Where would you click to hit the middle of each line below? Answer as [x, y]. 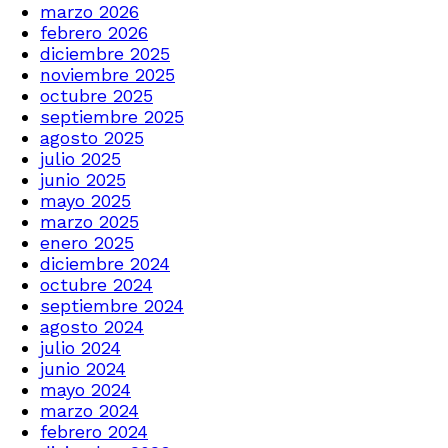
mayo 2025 [85, 200]
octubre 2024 [96, 284]
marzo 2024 [89, 410]
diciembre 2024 [105, 263]
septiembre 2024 [112, 305]
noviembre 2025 [107, 74]
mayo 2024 [85, 389]
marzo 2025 [89, 221]
